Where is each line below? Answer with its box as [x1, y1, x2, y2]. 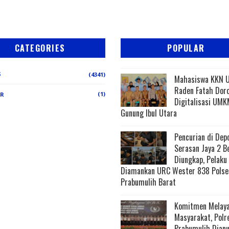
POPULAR [167, 41, 205, 54]
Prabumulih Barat [121, 175, 176, 188]
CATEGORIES [14, 41, 65, 54]
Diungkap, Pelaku [174, 153, 227, 166]
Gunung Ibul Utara [121, 106, 177, 119]
